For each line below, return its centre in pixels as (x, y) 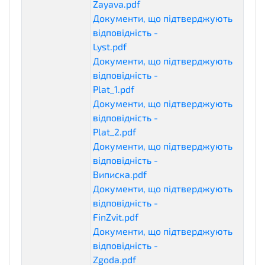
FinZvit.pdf (116, 216)
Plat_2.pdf (114, 131)
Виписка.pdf (120, 174)
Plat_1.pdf (114, 89)
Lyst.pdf (110, 46)
